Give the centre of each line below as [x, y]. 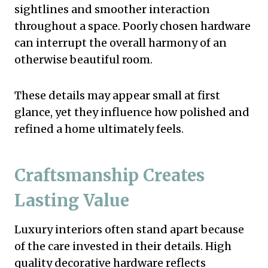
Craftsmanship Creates [109, 175]
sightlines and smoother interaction [112, 9]
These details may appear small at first [117, 95]
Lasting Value [72, 200]
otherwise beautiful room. [83, 59]
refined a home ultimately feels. [99, 129]
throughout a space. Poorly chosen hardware [133, 26]
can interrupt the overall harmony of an [121, 42]
